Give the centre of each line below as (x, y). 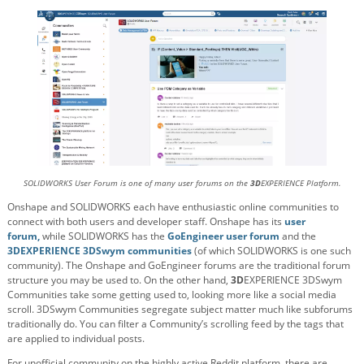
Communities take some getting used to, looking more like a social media (172, 294)
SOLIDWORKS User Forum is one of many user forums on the (136, 183)
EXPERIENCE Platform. (301, 183)
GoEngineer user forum (225, 236)
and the (299, 236)
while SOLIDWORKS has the (104, 236)
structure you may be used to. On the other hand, (119, 279)
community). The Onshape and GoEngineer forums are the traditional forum (179, 265)
